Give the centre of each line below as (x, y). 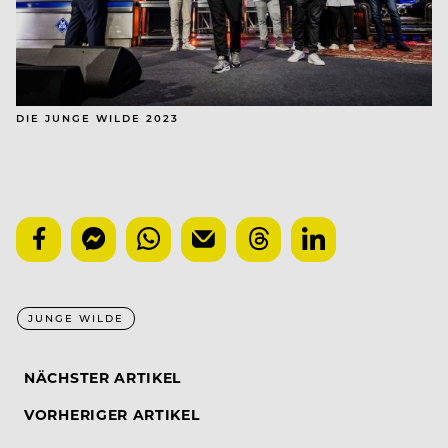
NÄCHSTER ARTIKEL (103, 378)
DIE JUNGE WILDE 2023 (97, 118)
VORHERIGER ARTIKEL (112, 415)
